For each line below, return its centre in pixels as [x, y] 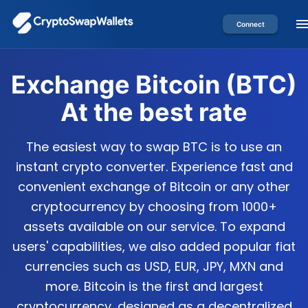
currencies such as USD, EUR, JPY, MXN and [154, 266]
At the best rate [154, 112]
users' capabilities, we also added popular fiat [154, 246]
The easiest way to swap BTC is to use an [154, 147]
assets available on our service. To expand [154, 227]
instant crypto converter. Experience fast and [154, 167]
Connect [250, 24]
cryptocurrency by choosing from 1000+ [154, 207]
